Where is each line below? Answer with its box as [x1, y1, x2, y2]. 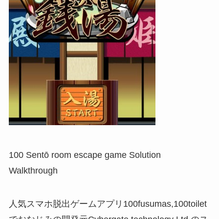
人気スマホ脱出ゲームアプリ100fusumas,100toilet [8, 199, 207, 209]
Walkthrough [8, 166, 58, 176]
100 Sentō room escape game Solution [8, 150, 161, 160]
